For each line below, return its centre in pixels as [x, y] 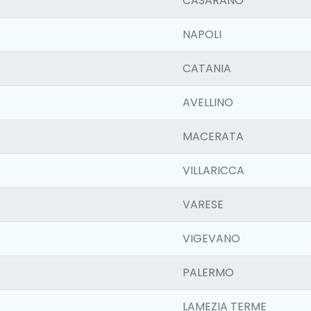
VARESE [203, 204]
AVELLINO [208, 102]
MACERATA [213, 136]
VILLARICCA [213, 170]
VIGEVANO [211, 238]
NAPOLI [202, 34]
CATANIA [207, 68]
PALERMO [208, 272]
